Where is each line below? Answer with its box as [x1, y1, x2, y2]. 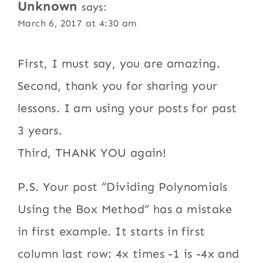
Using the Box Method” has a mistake [18, 201, 232, 216]
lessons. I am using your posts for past [18, 100, 237, 115]
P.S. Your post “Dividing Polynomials [18, 179, 228, 194]
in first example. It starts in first [18, 224, 205, 238]
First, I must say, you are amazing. [18, 56, 221, 70]
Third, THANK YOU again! [18, 145, 167, 160]
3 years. [18, 123, 63, 137]
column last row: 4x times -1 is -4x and [18, 246, 240, 261]
